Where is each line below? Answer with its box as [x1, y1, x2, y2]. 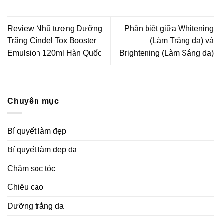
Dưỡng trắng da [7, 201, 64, 210]
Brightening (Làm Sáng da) [119, 48, 214, 57]
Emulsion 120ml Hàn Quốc [7, 48, 102, 57]
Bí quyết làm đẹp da [7, 145, 77, 154]
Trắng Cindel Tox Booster [7, 36, 96, 45]
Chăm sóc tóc [7, 164, 55, 173]
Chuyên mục [7, 97, 59, 106]
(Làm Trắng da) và [150, 36, 214, 45]
